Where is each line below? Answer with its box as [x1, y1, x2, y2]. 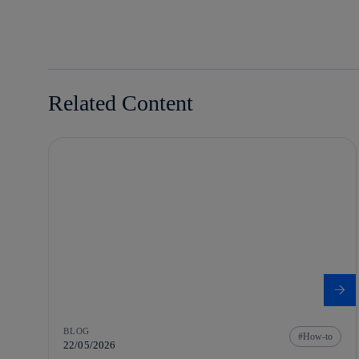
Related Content [48, 90, 193, 115]
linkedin [48, 14, 89, 28]
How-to [302, 331, 333, 343]
